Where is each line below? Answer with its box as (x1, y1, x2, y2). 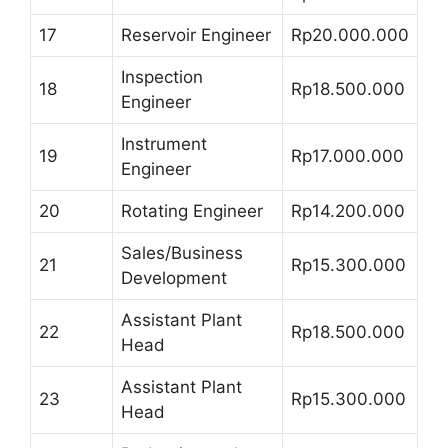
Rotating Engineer (121, 201, 263, 221)
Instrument (121, 134, 207, 154)
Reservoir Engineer (121, 25, 271, 45)
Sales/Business (121, 243, 243, 263)
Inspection (121, 67, 203, 87)
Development (121, 268, 227, 288)
